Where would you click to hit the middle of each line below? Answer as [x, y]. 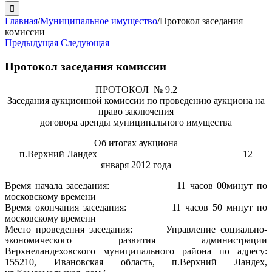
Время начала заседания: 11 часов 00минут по [136, 186]
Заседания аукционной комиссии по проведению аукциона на [136, 101]
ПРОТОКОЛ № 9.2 [136, 90]
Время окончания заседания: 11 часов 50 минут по [136, 208]
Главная [21, 21]
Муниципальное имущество [99, 21]
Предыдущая [32, 43]
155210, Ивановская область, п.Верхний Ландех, [136, 262]
